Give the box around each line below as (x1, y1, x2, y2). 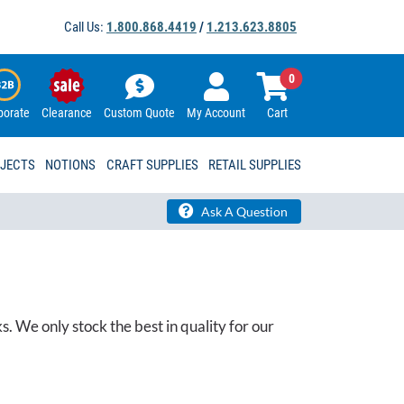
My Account (187, 106, 245, 121)
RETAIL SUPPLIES (207, 157, 301, 174)
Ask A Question (198, 204, 288, 220)
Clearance (41, 106, 92, 121)
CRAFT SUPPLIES (106, 157, 198, 174)
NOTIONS (45, 157, 96, 174)
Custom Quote (104, 106, 175, 121)
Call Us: (64, 19, 106, 35)
